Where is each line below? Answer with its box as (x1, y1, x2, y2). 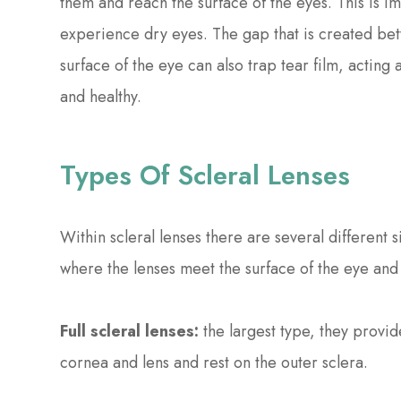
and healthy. (60, 85, 147, 109)
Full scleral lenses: (60, 320, 200, 344)
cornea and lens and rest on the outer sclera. (60, 351, 373, 375)
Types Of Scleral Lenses (60, 156, 351, 195)
